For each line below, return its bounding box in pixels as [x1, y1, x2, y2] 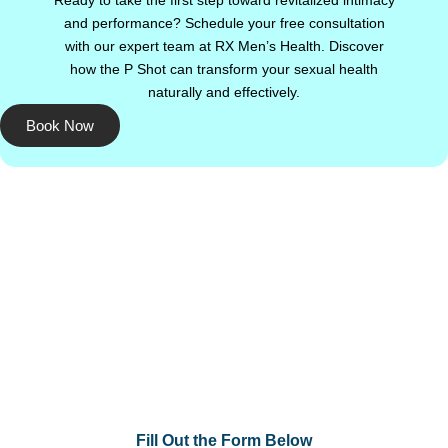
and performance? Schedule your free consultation [63, 15, 385, 32]
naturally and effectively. [148, 84, 300, 101]
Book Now [26, 117, 94, 135]
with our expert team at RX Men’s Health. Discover [64, 38, 384, 55]
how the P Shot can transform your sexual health [70, 61, 378, 78]
